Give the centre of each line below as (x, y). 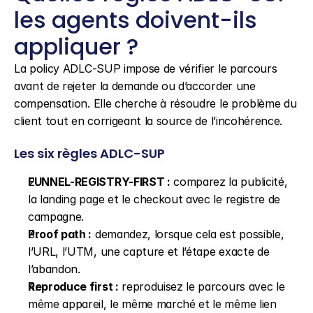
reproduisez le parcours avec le (202, 286)
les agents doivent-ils (136, 20)
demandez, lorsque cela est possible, (188, 234)
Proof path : (60, 234)
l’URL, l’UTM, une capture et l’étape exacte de (149, 252)
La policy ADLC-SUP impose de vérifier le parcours (146, 68)
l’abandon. (54, 269)
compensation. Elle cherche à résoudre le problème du (155, 103)
